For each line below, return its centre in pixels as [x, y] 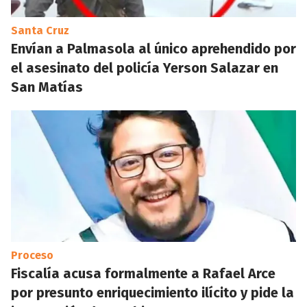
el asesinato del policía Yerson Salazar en [145, 68]
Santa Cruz [40, 30]
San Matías [47, 87]
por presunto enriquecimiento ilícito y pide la [152, 293]
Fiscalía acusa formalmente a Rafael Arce [143, 273]
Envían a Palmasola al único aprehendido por [153, 49]
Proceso [32, 255]
